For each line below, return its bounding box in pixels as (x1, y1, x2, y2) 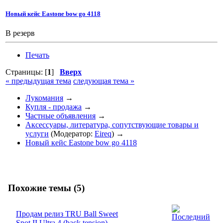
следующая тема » (73, 77, 134, 86)
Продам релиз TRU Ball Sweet (16, 209, 118, 218)
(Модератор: (49, 129, 95, 138)
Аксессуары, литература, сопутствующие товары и (25, 120, 199, 129)
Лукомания (25, 94, 63, 103)
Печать (25, 51, 49, 60)
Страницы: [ (5, 68, 47, 77)
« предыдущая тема (5, 77, 71, 86)
